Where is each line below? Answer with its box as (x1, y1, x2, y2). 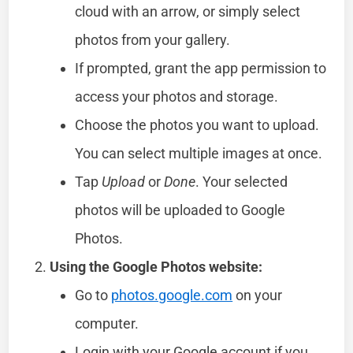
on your (232, 286, 283, 303)
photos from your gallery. (75, 31, 231, 48)
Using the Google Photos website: (50, 258, 263, 275)
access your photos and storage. (75, 87, 279, 105)
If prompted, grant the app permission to (75, 59, 327, 76)
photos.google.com (111, 286, 233, 303)
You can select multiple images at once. (75, 144, 323, 162)
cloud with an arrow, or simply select (75, 2, 301, 20)
